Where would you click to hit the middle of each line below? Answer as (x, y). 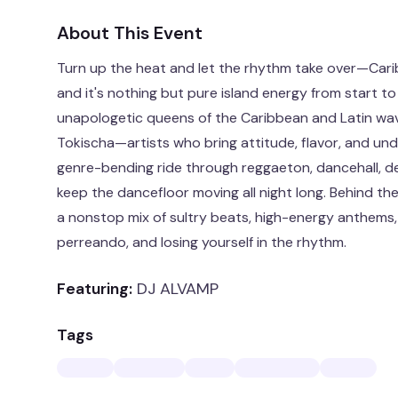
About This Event (130, 33)
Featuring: (95, 289)
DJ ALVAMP (178, 289)
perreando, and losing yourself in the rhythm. (202, 242)
